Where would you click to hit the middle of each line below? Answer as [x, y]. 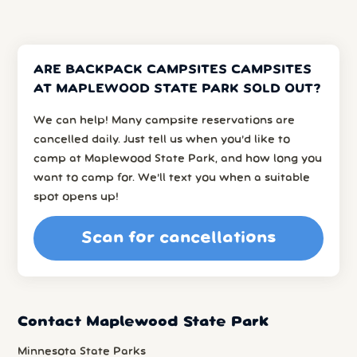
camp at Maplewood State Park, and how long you [178, 159]
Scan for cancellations [178, 238]
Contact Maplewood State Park [143, 322]
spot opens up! [76, 198]
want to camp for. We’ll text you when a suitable [172, 178]
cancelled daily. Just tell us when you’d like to [162, 140]
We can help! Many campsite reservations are [165, 121]
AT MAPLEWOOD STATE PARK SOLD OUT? [178, 90]
